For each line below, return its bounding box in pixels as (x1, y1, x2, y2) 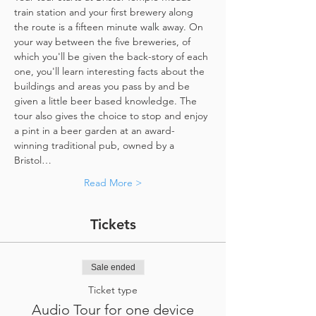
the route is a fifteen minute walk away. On (14, 20, 206, 33)
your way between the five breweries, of (14, 35, 193, 48)
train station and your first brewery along (14, 6, 196, 18)
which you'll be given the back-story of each (14, 50, 211, 63)
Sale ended (90, 262, 135, 272)
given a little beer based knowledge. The (14, 95, 200, 107)
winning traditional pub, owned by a (14, 139, 177, 152)
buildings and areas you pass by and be (14, 80, 193, 92)
